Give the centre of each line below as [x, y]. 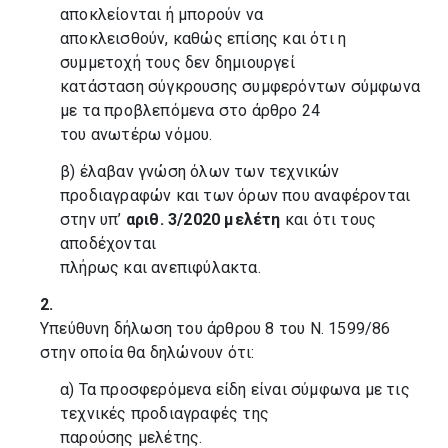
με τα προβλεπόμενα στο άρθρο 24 [190, 110]
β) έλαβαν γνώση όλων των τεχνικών [200, 171]
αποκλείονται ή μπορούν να [161, 14]
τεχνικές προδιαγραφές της [164, 413]
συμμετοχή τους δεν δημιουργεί [177, 62]
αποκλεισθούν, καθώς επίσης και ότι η [203, 38]
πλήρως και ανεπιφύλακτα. [160, 267]
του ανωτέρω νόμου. [136, 134]
